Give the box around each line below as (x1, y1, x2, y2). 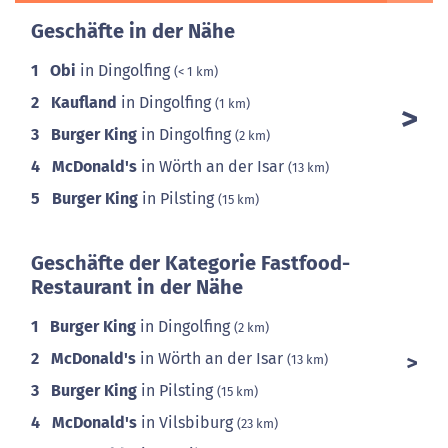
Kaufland (51, 93, 117, 112)
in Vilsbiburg (137, 413, 237, 432)
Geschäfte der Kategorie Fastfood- (31, 251, 350, 275)
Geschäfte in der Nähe (31, 19, 235, 43)
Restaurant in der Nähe (31, 275, 243, 299)
